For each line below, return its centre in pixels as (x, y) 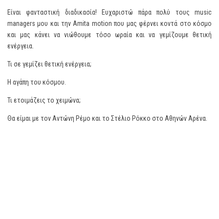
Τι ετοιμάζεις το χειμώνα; (44, 100)
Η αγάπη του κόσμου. (37, 82)
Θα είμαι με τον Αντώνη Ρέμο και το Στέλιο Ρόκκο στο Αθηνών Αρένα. (107, 118)
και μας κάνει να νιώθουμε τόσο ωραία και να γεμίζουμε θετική (109, 35)
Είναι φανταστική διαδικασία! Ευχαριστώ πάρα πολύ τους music (109, 12)
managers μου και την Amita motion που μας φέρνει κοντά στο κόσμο (109, 23)
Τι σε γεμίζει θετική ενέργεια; (49, 64)
